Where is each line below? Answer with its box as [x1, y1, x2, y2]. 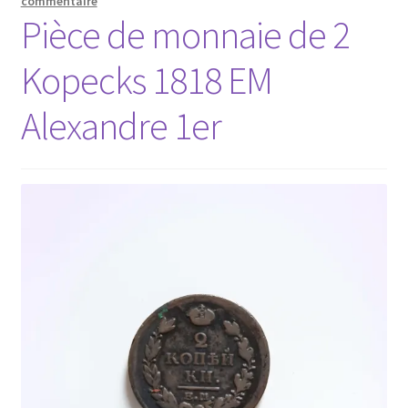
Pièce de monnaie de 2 [20, 10, 350, 58]
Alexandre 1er [20, 101, 221, 149]
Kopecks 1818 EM [20, 56, 272, 104]
